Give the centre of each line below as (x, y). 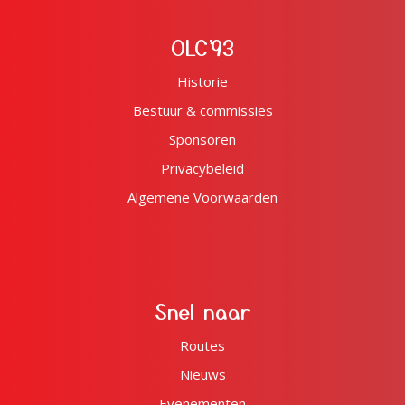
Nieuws (202, 374)
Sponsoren (202, 139)
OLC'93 (202, 47)
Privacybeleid (202, 168)
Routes (202, 345)
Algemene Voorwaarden (202, 197)
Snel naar (202, 311)
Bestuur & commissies (202, 110)
